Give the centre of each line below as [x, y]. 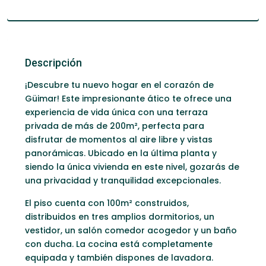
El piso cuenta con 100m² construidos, [107, 203]
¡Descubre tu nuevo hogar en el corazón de [119, 85]
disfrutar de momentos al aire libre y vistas [119, 140]
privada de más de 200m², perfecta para [115, 126]
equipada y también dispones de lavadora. [119, 258]
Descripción [53, 63]
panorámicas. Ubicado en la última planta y [121, 153]
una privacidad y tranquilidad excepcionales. [123, 180]
